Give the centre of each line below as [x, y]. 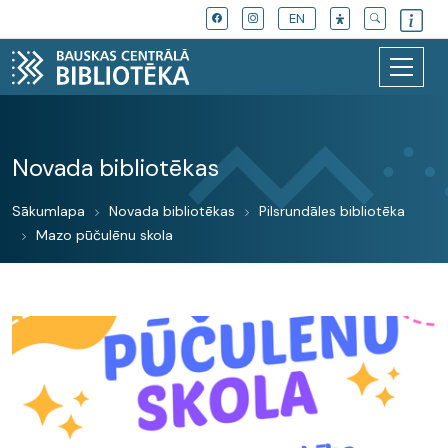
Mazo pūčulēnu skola [104, 235]
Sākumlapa [48, 211]
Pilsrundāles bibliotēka [332, 211]
